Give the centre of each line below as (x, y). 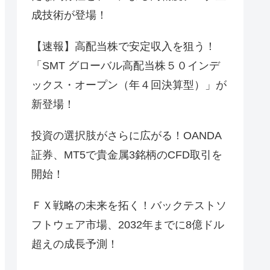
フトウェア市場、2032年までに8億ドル (128, 225)
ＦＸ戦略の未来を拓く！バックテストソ (129, 206)
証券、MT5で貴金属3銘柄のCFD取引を (127, 155)
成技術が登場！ (69, 15)
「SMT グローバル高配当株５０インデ (126, 66)
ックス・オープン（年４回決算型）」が (129, 85)
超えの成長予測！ (75, 244)
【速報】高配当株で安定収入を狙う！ (124, 47)
